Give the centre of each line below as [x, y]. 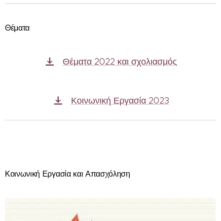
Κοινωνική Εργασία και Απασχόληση [68, 174]
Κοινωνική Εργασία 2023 [120, 101]
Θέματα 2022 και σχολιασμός [120, 62]
